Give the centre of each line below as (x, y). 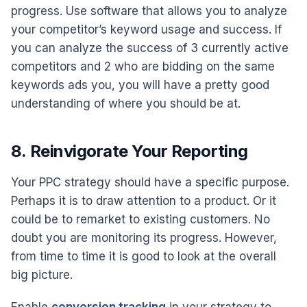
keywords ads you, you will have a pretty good (140, 85)
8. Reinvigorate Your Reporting (130, 151)
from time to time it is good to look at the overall (144, 256)
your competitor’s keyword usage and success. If (146, 29)
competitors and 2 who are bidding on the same (143, 66)
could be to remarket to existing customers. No (140, 219)
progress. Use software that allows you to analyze (149, 11)
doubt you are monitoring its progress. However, (144, 237)
